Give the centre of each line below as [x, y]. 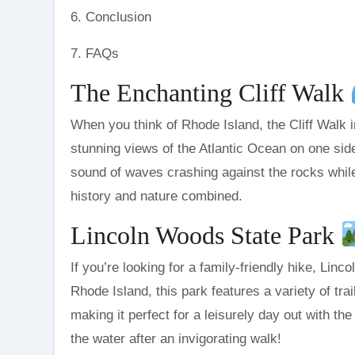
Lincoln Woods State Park [206, 235]
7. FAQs [95, 54]
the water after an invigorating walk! [176, 338]
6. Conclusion [111, 17]
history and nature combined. [157, 197]
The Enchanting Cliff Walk [210, 93]
